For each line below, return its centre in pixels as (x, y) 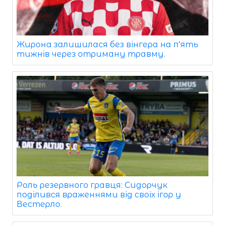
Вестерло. (39, 204)
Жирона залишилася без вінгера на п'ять (107, 44)
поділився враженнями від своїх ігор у (99, 194)
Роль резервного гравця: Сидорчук (92, 185)
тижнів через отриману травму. (91, 54)
